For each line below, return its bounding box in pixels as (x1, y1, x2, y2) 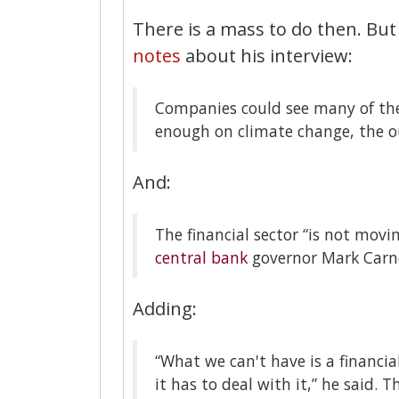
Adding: (133, 296, 197, 321)
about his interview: (181, 43, 353, 68)
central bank (155, 246, 248, 268)
